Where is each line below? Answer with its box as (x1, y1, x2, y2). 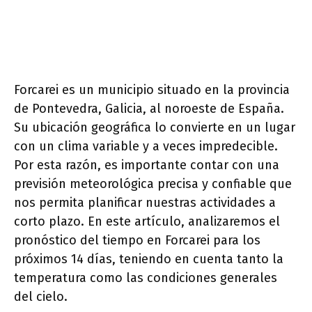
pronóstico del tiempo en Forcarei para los (14, 233, 260, 248)
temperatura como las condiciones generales (14, 270, 277, 286)
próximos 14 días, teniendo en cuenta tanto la (14, 251, 283, 267)
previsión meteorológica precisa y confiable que (14, 176, 292, 192)
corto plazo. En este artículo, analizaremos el (14, 214, 280, 229)
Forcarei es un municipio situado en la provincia (14, 82, 290, 97)
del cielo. (14, 289, 68, 304)
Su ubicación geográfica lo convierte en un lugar (14, 120, 295, 135)
